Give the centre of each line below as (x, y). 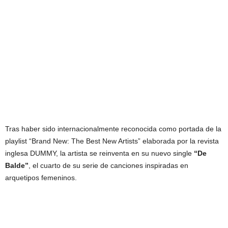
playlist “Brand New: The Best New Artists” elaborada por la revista (112, 141)
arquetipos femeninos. (41, 178)
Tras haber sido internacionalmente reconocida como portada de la (113, 129)
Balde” (17, 166)
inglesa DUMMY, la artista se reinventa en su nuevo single (99, 153)
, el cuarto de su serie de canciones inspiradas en (108, 166)
